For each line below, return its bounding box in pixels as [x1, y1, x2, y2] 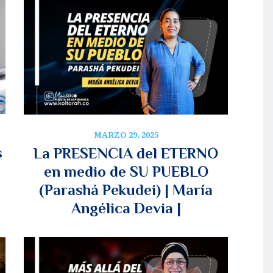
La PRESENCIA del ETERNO [34, 144, 218, 162]
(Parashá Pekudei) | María [39, 180, 213, 199]
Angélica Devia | [71, 199, 181, 217]
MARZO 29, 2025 [93, 129, 158, 140]
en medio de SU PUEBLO [43, 162, 208, 180]
